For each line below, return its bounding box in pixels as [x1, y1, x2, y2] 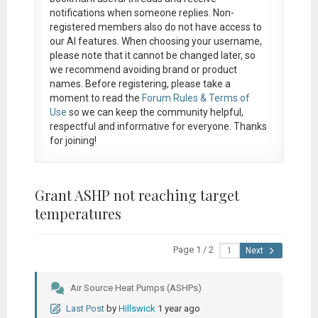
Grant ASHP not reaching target [34, 185, 239, 204]
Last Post [65, 302, 104, 314]
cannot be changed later [132, 49, 241, 61]
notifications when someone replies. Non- [49, 6, 234, 18]
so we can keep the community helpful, [66, 106, 243, 118]
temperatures [34, 203, 121, 223]
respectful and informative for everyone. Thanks [49, 120, 267, 132]
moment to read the [49, 92, 142, 104]
